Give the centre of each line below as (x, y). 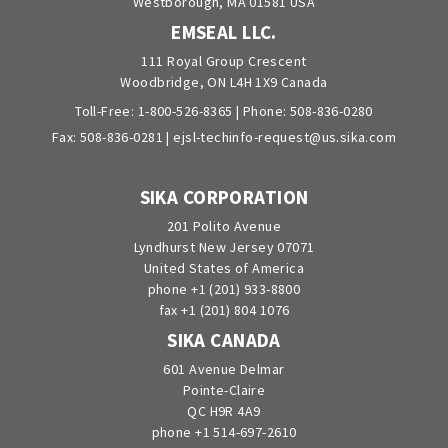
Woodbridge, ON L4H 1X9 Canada (224, 82)
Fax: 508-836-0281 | (112, 137)
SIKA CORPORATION (224, 197)
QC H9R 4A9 (224, 411)
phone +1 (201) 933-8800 (224, 289)
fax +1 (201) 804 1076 (224, 310)
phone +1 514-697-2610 (224, 432)
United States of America (224, 268)
